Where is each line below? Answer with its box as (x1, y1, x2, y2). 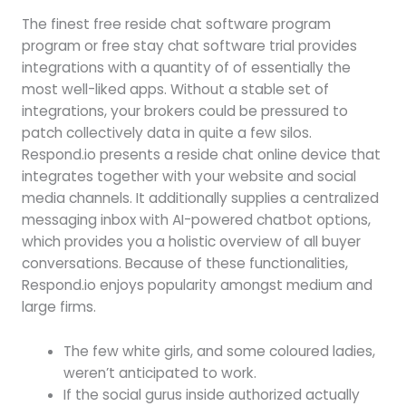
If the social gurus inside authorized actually (63, 384, 361, 404)
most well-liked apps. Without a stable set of (21, 80, 329, 100)
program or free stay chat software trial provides (21, 36, 357, 56)
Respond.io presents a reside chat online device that (21, 145, 381, 165)
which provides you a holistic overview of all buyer (21, 232, 361, 252)
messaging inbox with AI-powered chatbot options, (21, 210, 371, 230)
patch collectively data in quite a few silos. (21, 123, 312, 143)
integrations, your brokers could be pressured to (21, 101, 348, 121)
